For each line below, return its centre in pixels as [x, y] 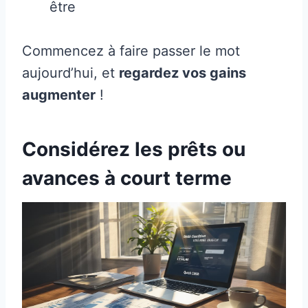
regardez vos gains [183, 73]
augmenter [59, 95]
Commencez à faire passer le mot [131, 51]
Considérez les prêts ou [134, 150]
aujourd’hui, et [70, 73]
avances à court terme [127, 178]
